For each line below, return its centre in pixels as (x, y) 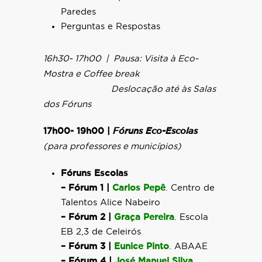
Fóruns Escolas (94, 173)
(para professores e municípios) (112, 146)
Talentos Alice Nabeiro (111, 203)
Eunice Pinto (142, 247)
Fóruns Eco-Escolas (155, 131)
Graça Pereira (144, 217)
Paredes (78, 12)
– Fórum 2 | (87, 217)
